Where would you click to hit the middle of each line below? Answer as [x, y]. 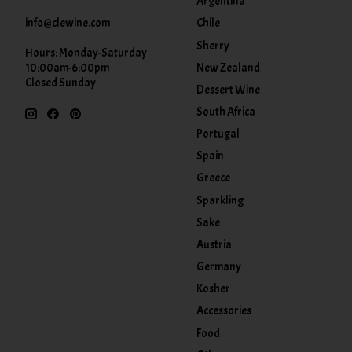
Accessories [224, 311]
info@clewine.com [68, 23]
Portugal [218, 134]
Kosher [213, 289]
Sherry [213, 46]
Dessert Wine [228, 90]
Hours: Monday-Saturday [86, 53]
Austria [214, 244]
